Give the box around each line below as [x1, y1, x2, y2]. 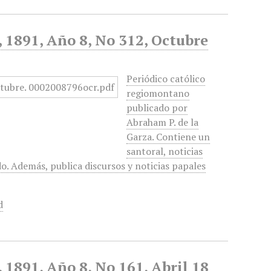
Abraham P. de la [126, 116, 199, 129]
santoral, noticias [126, 145, 203, 158]
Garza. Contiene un [126, 130, 211, 143]
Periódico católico [126, 72, 206, 85]
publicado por [126, 101, 188, 114]
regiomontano [126, 87, 190, 100]
